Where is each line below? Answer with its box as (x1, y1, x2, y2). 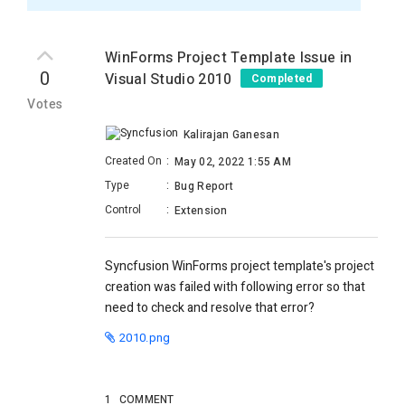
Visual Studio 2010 (105, 69, 236, 90)
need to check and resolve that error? (105, 298, 315, 318)
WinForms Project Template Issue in (105, 47, 353, 69)
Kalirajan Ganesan (183, 127, 279, 143)
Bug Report (174, 178, 233, 195)
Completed (250, 71, 313, 87)
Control (105, 202, 141, 219)
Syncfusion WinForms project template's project (105, 257, 374, 277)
